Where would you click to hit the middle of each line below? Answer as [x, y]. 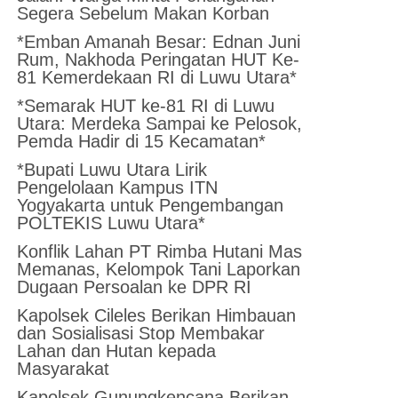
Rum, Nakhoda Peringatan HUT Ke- [159, 59]
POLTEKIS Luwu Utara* [111, 223]
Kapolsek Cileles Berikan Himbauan [157, 315]
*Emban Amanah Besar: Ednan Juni [159, 41]
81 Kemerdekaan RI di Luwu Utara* [157, 77]
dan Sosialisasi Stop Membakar [141, 333]
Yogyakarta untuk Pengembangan [151, 205]
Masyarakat [64, 368]
